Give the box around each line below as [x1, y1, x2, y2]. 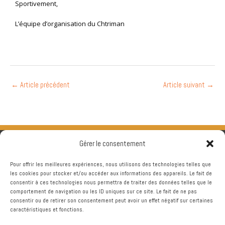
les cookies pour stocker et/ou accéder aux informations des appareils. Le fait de [10, 169, 212, 177]
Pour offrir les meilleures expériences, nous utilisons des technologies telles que [10, 160, 211, 168]
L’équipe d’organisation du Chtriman [15, 19, 125, 28]
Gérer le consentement [79, 139, 146, 148]
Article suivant [163, 80, 206, 90]
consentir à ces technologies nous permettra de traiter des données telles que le [10, 178, 212, 186]
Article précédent [19, 80, 70, 90]
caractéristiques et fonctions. [10, 205, 84, 213]
